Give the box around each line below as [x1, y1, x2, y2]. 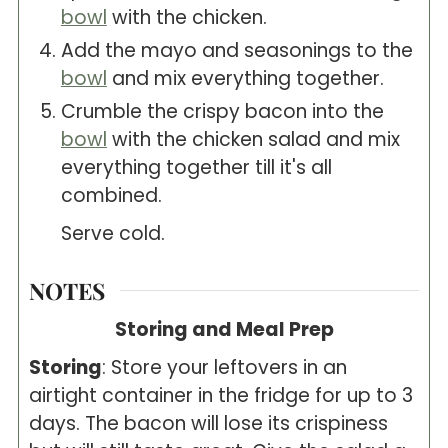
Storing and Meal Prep [114, 316, 334, 343]
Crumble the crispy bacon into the [60, 98, 384, 126]
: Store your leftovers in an [101, 354, 347, 381]
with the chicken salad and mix [106, 126, 400, 154]
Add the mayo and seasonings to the [60, 37, 413, 65]
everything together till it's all [60, 154, 332, 182]
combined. [60, 182, 162, 210]
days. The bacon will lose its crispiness [28, 410, 388, 437]
